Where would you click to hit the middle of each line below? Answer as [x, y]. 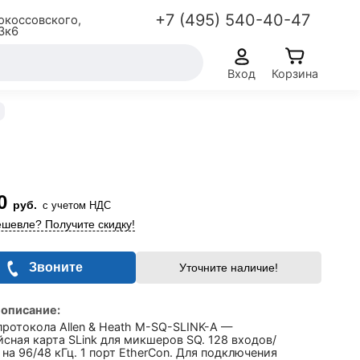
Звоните [56, 267]
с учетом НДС [77, 205]
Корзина [295, 73]
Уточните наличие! [228, 268]
